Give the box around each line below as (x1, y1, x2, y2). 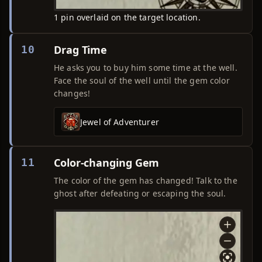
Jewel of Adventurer (80, 116, 159, 127)
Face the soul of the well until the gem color (54, 75, 230, 86)
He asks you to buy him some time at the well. (54, 62, 237, 73)
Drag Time (54, 43, 108, 57)
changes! (54, 88, 91, 99)
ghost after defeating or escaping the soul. (54, 188, 226, 199)
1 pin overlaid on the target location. (54, 12, 201, 23)
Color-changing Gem (54, 156, 160, 170)
